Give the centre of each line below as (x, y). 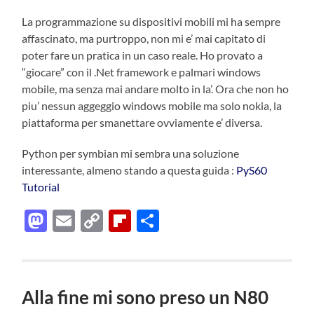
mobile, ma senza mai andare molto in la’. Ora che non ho (156, 88)
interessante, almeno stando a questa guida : (129, 170)
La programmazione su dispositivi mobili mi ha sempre (151, 21)
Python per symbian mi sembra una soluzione (131, 153)
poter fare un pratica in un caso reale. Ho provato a (143, 55)
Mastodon (97, 220)
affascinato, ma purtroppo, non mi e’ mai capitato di (144, 38)
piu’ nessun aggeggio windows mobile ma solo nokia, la (152, 105)
